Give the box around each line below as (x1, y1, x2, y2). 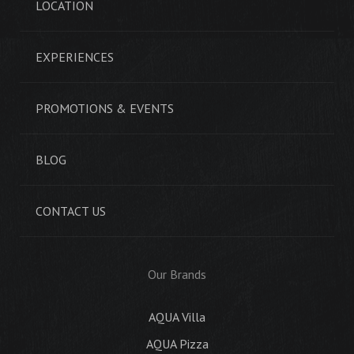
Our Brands (148, 266, 206, 283)
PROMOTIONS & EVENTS (36, 100, 174, 117)
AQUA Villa (149, 309, 205, 326)
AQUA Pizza (145, 336, 209, 352)
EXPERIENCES (36, 49, 114, 66)
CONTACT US (36, 203, 106, 220)
